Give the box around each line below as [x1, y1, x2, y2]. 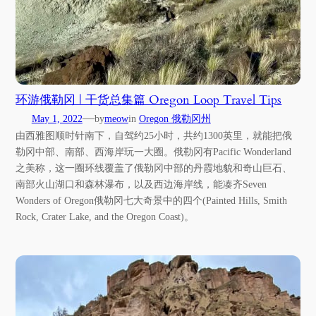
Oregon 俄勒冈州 [138, 112, 211, 124]
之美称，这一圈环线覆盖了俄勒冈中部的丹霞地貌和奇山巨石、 [16, 162, 293, 174]
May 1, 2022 [31, 112, 83, 124]
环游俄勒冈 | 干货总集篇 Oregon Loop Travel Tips [16, 91, 282, 108]
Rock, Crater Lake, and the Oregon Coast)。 [16, 210, 195, 222]
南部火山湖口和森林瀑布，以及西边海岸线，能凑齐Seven [16, 178, 267, 190]
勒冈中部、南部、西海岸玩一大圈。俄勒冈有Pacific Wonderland [16, 145, 292, 157]
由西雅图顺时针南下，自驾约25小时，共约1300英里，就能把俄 [16, 129, 293, 141]
